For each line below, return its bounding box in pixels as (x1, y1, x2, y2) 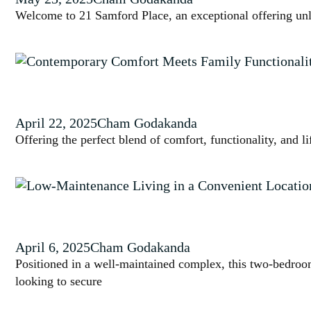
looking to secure (15, 274, 102, 288)
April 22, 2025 (15, 115, 97, 131)
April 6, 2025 (15, 239, 90, 255)
